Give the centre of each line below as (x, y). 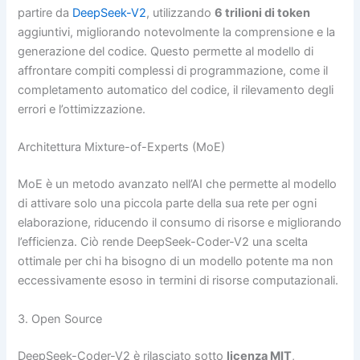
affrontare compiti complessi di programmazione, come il (173, 71)
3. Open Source (60, 319)
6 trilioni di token (263, 13)
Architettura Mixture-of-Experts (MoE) (122, 147)
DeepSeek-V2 (110, 13)
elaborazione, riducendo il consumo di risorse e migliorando (180, 223)
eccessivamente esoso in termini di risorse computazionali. (178, 281)
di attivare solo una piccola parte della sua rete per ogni (168, 204)
